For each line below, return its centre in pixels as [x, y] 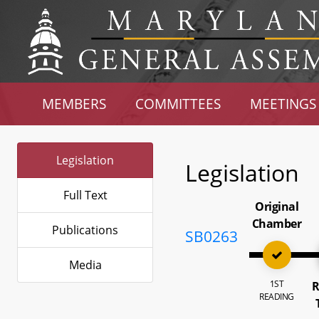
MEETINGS [283, 104]
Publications [85, 230]
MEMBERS [74, 104]
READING [277, 297]
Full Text [85, 195]
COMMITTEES [178, 104]
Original [277, 206]
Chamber [277, 224]
